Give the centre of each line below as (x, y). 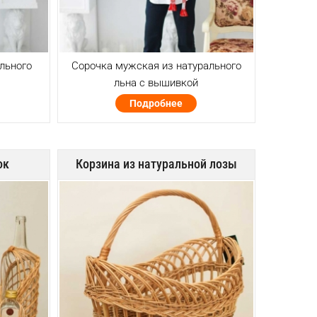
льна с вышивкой (156, 83)
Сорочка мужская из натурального (156, 66)
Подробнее (156, 104)
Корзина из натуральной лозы (156, 163)
